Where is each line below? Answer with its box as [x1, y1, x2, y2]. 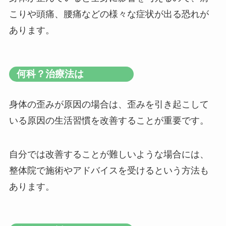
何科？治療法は [16, 69, 84, 80]
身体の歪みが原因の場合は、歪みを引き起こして [9, 99, 209, 109]
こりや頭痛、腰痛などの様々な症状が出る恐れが [9, 9, 209, 19]
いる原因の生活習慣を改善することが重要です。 [9, 115, 209, 126]
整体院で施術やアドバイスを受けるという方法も [9, 165, 209, 176]
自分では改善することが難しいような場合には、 [9, 149, 209, 160]
